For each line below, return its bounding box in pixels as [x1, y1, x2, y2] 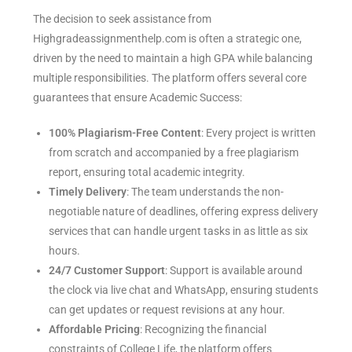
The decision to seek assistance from [33, 13, 212, 26]
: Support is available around [165, 264, 303, 277]
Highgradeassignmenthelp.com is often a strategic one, [33, 32, 302, 46]
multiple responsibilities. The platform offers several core [33, 71, 307, 85]
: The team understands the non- [126, 185, 284, 199]
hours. [49, 244, 88, 258]
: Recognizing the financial [140, 323, 267, 336]
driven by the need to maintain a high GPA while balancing [33, 52, 313, 65]
